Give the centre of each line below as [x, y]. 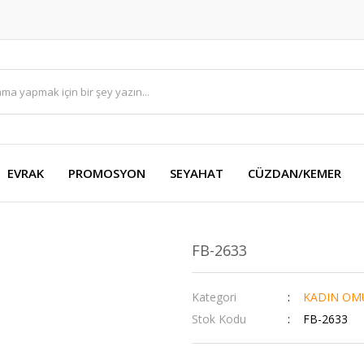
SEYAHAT [197, 173]
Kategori [214, 297]
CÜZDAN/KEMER [295, 173]
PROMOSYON [107, 173]
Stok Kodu [219, 319]
